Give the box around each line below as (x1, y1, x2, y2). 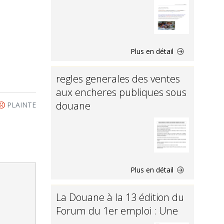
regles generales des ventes (56, 72, 180, 85)
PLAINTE (5, 100, 36, 109)
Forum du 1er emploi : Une (56, 204, 178, 217)
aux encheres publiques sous (56, 85, 186, 99)
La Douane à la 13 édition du (56, 190, 184, 204)
